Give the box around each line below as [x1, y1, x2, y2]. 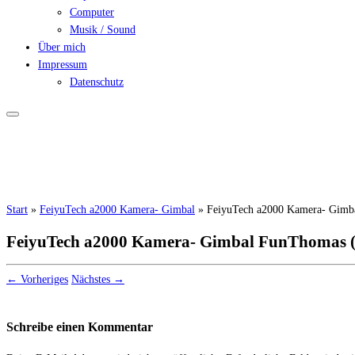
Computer [70, 6, 114, 19]
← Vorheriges [6, 273, 68, 286]
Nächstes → [71, 273, 124, 286]
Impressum [38, 59, 87, 71]
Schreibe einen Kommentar [6, 319, 153, 335]
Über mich [38, 41, 86, 54]
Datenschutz [70, 76, 124, 89]
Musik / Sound [70, 24, 136, 36]
